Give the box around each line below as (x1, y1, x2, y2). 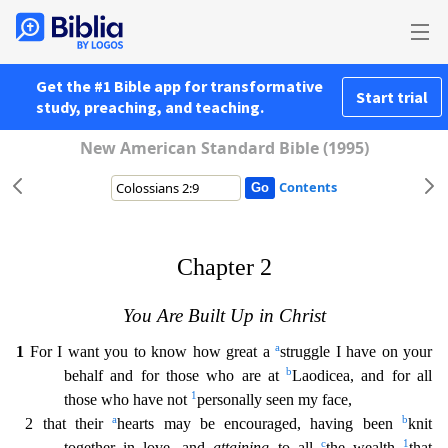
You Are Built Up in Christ (122, 304, 326, 326)
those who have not (64, 390, 191, 408)
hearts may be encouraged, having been (117, 414, 403, 432)
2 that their (16, 414, 113, 432)
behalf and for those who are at (64, 366, 287, 384)
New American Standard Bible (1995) (79, 137, 369, 159)
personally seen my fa (197, 390, 334, 408)
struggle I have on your (280, 342, 432, 360)
